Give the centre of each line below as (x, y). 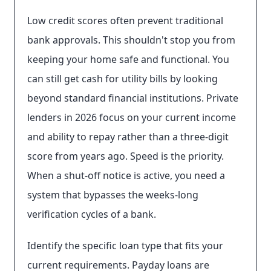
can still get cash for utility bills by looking (122, 79)
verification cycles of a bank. (92, 214)
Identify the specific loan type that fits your (125, 246)
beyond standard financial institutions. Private (133, 98)
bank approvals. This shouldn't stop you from (131, 40)
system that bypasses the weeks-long (113, 195)
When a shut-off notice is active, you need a (126, 175)
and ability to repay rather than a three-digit (128, 137)
